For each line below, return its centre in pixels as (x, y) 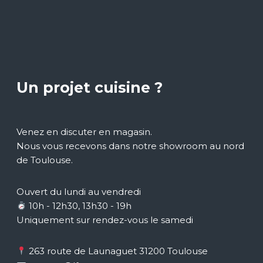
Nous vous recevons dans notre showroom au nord (130, 146)
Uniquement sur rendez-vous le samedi (105, 220)
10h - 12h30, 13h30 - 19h (79, 206)
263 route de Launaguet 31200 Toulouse (119, 251)
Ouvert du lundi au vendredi (79, 192)
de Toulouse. (45, 160)
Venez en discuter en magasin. (84, 132)
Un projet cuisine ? (90, 87)
